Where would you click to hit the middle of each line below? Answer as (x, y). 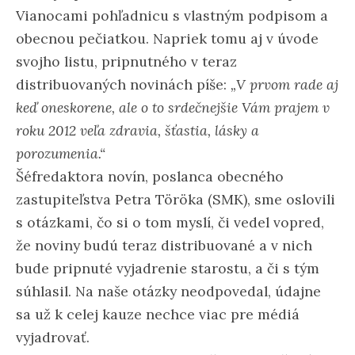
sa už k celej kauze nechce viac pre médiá (158, 314)
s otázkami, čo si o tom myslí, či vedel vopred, (170, 222)
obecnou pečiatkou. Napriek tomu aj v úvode (167, 38)
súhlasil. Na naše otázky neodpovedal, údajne (168, 291)
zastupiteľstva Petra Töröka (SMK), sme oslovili (176, 199)
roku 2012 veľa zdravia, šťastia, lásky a (137, 130)
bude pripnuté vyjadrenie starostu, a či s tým (168, 268)
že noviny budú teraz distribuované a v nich (164, 245)
